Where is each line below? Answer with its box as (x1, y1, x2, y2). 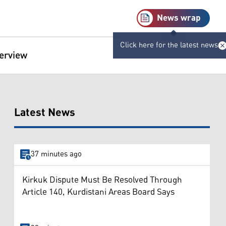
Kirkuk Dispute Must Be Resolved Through (22, 171, 182, 189)
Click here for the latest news (120, 38, 218, 52)
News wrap (157, 10, 201, 27)
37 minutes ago (30, 147, 82, 162)
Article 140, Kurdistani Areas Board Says (22, 183, 175, 201)
